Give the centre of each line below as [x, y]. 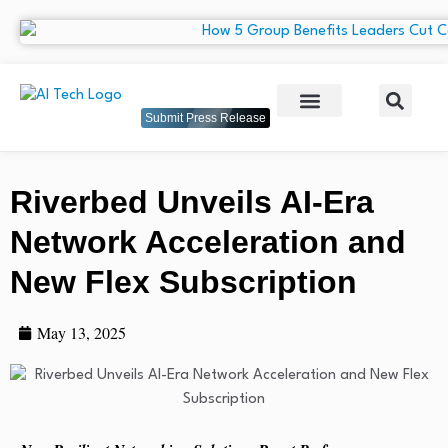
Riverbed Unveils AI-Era [192, 202]
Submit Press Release [205, 118]
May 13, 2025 [81, 333]
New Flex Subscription [183, 282]
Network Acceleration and [208, 242]
